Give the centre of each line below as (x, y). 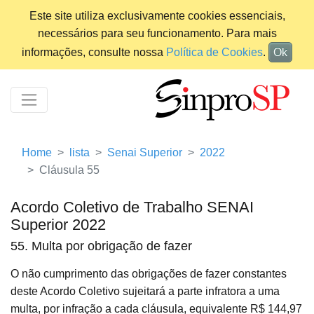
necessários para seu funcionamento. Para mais (157, 33)
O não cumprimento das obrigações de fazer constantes (149, 274)
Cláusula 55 (69, 170)
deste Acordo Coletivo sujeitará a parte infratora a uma (145, 292)
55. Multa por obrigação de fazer (101, 246)
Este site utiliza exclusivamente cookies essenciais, (157, 16)
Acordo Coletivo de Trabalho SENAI (132, 207)
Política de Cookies (214, 52)
